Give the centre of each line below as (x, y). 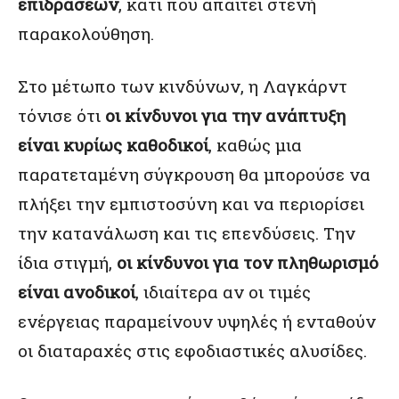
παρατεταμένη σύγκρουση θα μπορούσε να (194, 174)
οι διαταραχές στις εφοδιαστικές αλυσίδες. (192, 350)
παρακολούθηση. (86, 33)
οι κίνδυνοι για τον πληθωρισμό (248, 262)
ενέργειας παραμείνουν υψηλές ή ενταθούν (197, 321)
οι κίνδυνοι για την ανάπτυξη (225, 115)
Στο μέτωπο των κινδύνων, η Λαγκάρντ (183, 86)
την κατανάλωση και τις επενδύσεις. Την (187, 233)
